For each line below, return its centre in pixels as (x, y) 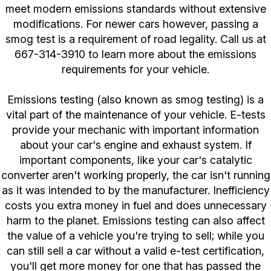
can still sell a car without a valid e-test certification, (135, 251)
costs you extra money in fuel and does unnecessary (135, 206)
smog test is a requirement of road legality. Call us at (135, 39)
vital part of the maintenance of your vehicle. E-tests (135, 115)
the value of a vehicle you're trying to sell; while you (135, 236)
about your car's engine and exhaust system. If (135, 145)
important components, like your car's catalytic (135, 160)
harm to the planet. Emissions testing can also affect (135, 221)
